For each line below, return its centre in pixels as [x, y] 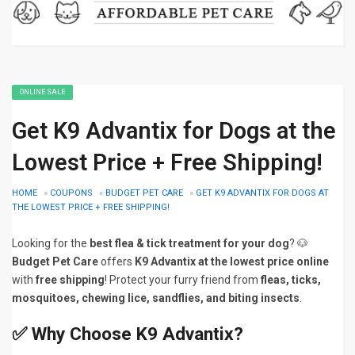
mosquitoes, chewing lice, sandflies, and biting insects [156, 298]
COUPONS [71, 193]
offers [116, 261]
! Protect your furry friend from [183, 280]
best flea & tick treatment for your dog [189, 243]
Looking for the [51, 243]
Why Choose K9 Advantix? [137, 334]
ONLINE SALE [42, 92]
